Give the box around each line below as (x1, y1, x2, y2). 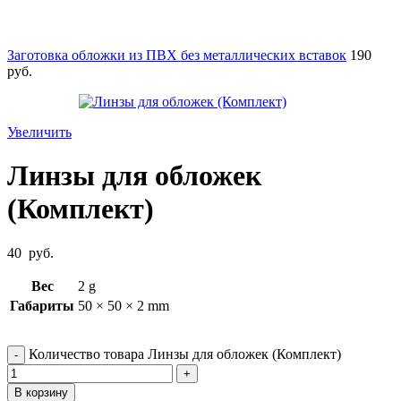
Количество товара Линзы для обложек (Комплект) (29, 346, 341, 362)
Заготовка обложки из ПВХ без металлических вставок (7, 47, 346, 63)
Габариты (10, 297, 74, 313)
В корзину (14, 385, 68, 399)
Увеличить (7, 124, 72, 140)
